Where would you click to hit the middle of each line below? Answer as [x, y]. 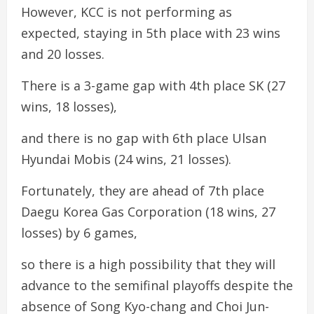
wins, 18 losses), [69, 107]
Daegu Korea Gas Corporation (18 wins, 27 [148, 212]
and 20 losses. [63, 54]
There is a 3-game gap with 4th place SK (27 [153, 86]
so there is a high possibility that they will [148, 264]
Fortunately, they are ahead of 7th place [143, 191]
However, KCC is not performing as [127, 12]
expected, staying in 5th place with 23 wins [151, 33]
